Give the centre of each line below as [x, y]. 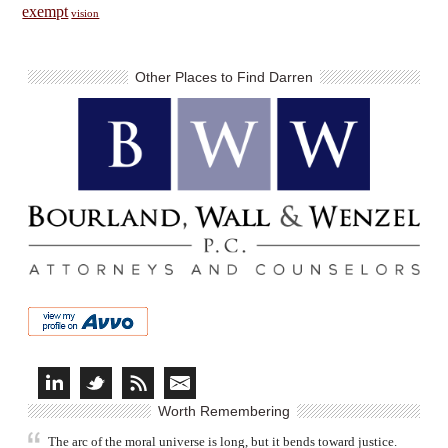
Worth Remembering [224, 411]
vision [85, 13]
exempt [45, 11]
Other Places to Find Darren [224, 76]
